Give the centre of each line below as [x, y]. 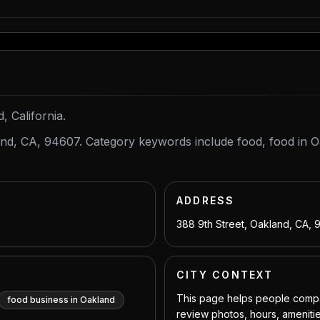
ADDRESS [206, 200]
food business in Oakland [61, 300]
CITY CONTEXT [225, 275]
